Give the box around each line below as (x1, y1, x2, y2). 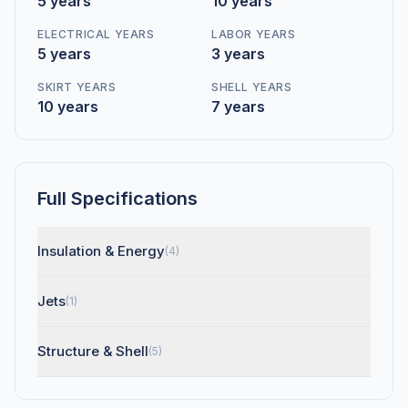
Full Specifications (37, 188, 198, 209)
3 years (211, 45, 265, 63)
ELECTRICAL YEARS (37, 27, 155, 41)
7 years (211, 97, 265, 116)
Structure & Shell (37, 342, 148, 360)
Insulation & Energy (37, 242, 165, 260)
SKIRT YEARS (37, 80, 117, 94)
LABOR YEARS (211, 27, 296, 41)
